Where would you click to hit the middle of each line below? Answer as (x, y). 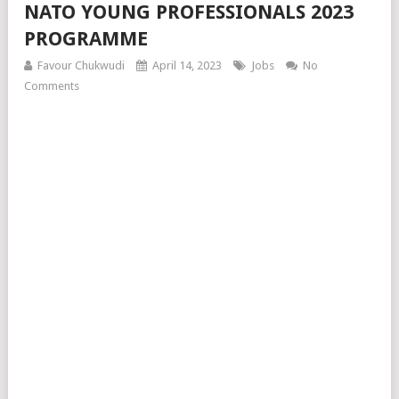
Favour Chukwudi (81, 65)
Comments (52, 86)
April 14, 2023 (187, 65)
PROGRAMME (86, 39)
